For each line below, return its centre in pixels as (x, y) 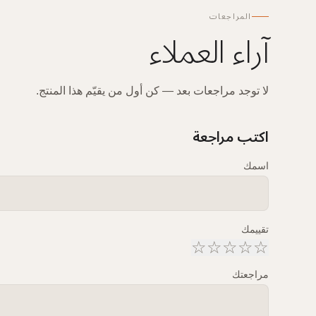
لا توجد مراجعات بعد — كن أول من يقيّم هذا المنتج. (152, 90)
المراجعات (230, 16)
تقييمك (255, 229)
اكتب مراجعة (230, 137)
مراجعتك (250, 274)
